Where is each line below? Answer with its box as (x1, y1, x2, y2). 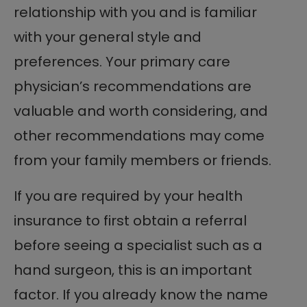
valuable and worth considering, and (14, 101, 268, 121)
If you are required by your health (14, 186, 243, 206)
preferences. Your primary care (14, 51, 230, 71)
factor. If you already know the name (14, 284, 268, 304)
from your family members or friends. (14, 150, 271, 170)
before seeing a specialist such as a (14, 235, 262, 255)
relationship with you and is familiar (14, 2, 257, 22)
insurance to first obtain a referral (14, 210, 247, 230)
